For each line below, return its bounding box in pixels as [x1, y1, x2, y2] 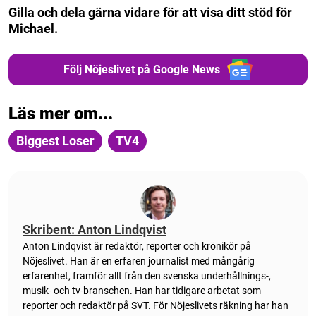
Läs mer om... [8, 104, 113, 124]
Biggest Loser [16, 133, 95, 149]
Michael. [8, 21, 61, 37]
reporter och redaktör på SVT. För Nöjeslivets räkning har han [23, 300, 288, 312]
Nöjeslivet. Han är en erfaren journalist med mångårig [23, 255, 255, 267]
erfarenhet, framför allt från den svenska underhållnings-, [23, 270, 271, 282]
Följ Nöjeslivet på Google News [63, 62, 220, 76]
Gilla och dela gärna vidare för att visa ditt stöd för [8, 5, 292, 20]
